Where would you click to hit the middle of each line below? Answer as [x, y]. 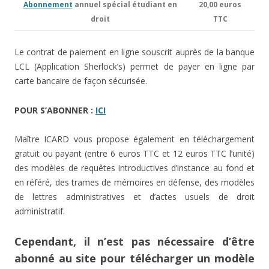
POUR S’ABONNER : [55, 110]
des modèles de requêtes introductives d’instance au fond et [134, 168]
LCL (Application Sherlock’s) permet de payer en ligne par [134, 67]
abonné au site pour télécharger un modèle [134, 258]
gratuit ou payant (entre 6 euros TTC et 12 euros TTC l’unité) [134, 154]
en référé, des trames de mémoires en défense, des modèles [134, 183]
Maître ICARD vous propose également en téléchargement [134, 139]
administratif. [40, 211]
